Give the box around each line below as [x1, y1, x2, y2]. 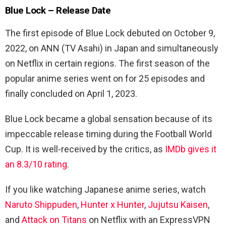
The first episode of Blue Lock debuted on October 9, [5, 27, 215, 38]
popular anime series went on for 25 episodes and [5, 73, 205, 84]
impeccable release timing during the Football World [5, 128, 212, 139]
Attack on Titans [22, 214, 87, 225]
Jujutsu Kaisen [148, 199, 208, 210]
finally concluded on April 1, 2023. [5, 88, 137, 99]
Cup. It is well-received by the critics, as [5, 143, 165, 154]
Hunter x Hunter [81, 199, 144, 210]
